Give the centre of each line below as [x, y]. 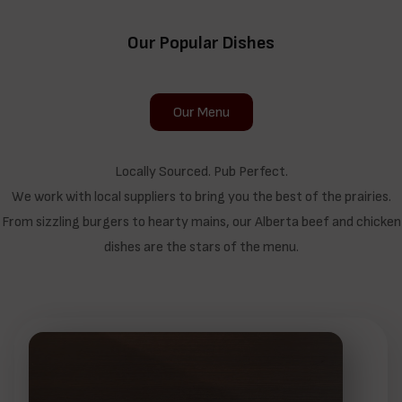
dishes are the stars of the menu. [201, 248]
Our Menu [201, 112]
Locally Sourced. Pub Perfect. [201, 172]
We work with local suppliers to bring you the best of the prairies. [201, 197]
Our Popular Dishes [201, 43]
